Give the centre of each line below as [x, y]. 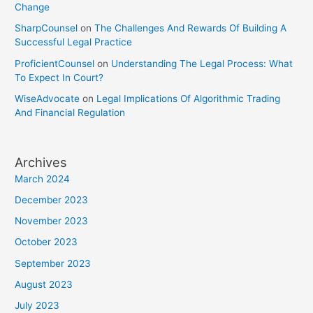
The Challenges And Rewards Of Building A [191, 28]
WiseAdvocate [48, 98]
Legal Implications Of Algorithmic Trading [189, 98]
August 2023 [44, 284]
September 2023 [53, 263]
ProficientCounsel [55, 63]
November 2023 [52, 221]
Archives [41, 162]
